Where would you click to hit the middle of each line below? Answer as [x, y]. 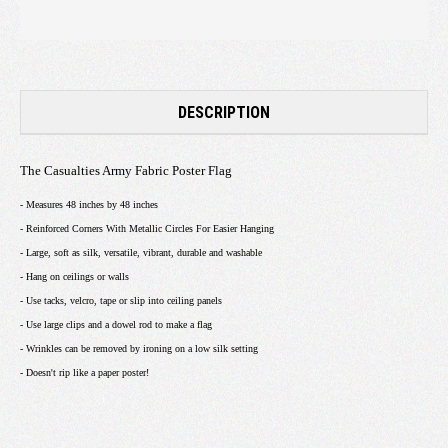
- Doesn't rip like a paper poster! [84, 372]
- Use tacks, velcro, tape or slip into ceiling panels [121, 300]
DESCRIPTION [224, 112]
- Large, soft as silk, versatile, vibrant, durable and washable [141, 252]
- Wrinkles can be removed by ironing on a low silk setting [139, 348]
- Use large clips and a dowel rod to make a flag [116, 324]
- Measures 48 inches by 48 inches [89, 204]
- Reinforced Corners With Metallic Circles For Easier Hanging [147, 228]
